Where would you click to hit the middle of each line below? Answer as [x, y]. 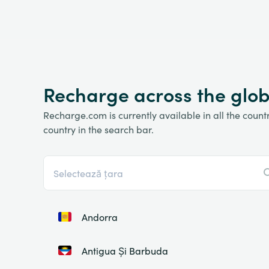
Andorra [100, 217]
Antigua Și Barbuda [125, 250]
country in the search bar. [98, 129]
